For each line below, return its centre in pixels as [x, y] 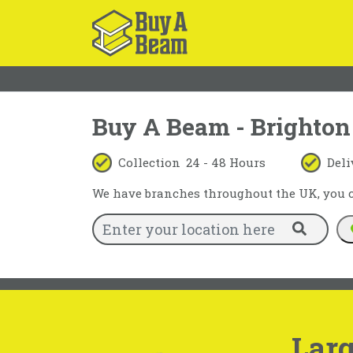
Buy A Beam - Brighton [221, 126]
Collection [149, 162]
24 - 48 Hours [226, 162]
